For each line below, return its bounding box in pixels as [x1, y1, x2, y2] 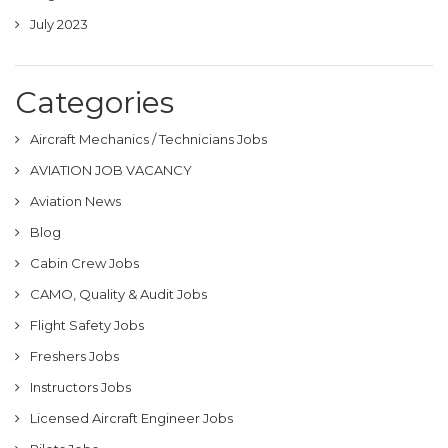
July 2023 [30, 15, 88, 32]
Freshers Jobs [30, 347, 119, 364]
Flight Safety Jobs [30, 316, 144, 333]
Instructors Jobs [30, 378, 131, 395]
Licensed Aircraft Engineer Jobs [30, 409, 233, 426]
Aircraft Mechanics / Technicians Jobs [30, 130, 267, 147]
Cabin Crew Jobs [30, 254, 139, 271]
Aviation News [30, 192, 121, 209]
